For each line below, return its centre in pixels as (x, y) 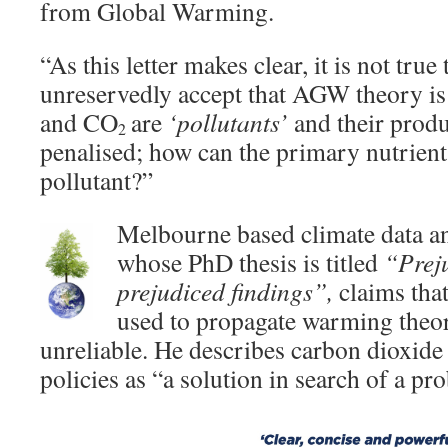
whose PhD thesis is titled (250, 262)
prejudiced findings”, (225, 291)
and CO (79, 122)
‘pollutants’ (228, 122)
